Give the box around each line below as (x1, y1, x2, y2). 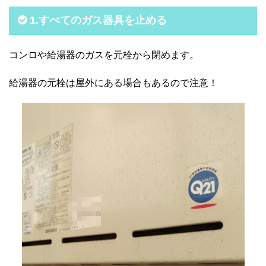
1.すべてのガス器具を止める (30, 14, 167, 26)
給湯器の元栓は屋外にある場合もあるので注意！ (9, 77, 218, 88)
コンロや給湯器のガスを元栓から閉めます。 (9, 49, 199, 60)
